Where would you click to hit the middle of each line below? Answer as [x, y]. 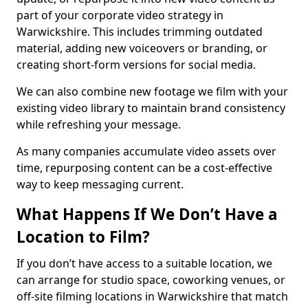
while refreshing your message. [99, 124]
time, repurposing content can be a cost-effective [144, 168]
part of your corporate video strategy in [120, 15]
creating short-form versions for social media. [136, 65]
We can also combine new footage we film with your [152, 91]
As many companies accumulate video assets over [146, 151]
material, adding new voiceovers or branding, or [142, 48]
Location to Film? [83, 237]
